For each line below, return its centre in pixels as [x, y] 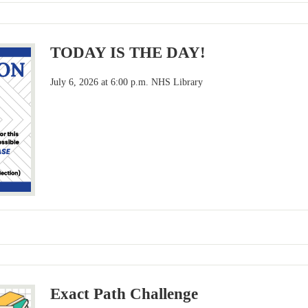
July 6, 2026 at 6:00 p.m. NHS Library [127, 82]
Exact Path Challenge [124, 294]
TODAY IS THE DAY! [128, 53]
